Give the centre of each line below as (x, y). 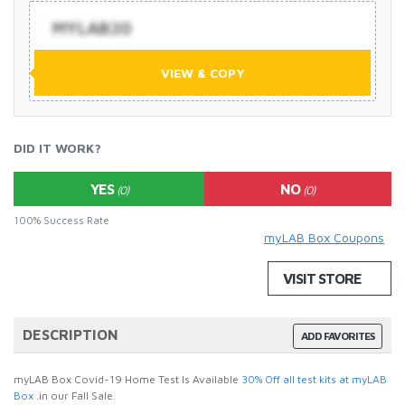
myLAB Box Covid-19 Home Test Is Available (127, 379)
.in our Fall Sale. (77, 396)
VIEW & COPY (202, 73)
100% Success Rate (61, 220)
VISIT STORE (322, 278)
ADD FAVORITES (338, 336)
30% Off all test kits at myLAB (314, 379)
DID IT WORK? (57, 148)
